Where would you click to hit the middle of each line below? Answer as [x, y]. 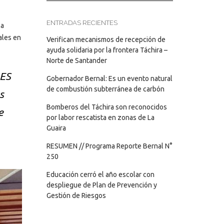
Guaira [56, 128]
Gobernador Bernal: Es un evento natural [109, 78]
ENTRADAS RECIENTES [82, 23]
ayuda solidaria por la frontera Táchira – [107, 50]
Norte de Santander [76, 60]
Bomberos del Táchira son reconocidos [106, 107]
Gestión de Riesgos [76, 195]
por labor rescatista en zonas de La [100, 117]
